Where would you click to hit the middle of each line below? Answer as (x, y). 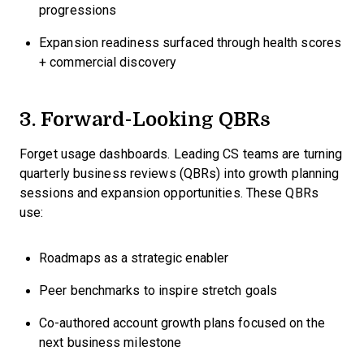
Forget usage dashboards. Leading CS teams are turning (181, 154)
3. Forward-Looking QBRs (145, 119)
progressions (78, 11)
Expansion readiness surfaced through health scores (191, 43)
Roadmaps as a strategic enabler (134, 258)
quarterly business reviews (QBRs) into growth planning (180, 174)
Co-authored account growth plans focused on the (182, 323)
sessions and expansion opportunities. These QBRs (169, 193)
